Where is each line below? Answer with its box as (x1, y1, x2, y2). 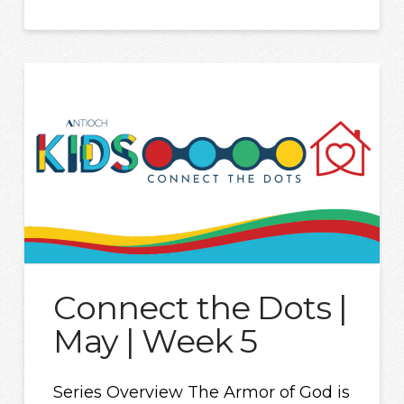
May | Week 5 (53, 321, 258, 362)
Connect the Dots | (53, 288, 348, 328)
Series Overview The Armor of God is (53, 381, 351, 402)
